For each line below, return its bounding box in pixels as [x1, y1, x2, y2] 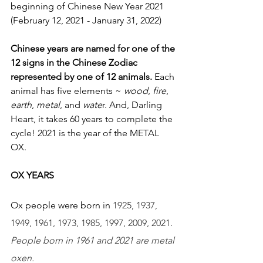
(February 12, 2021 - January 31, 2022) [11, 15, 161, 26]
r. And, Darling [102, 99, 164, 110]
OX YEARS [11, 170, 56, 181]
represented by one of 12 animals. [11, 71, 152, 82]
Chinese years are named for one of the [11, 43, 177, 54]
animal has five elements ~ [11, 85, 124, 96]
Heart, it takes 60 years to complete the [11, 113, 175, 124]
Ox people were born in [11, 200, 113, 211]
